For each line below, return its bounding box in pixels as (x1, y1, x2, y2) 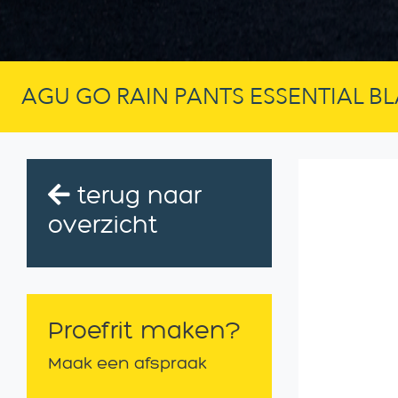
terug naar (70, 179, 202, 210)
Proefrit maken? (48, 314, 241, 345)
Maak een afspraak (48, 352, 207, 373)
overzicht (48, 209, 158, 239)
